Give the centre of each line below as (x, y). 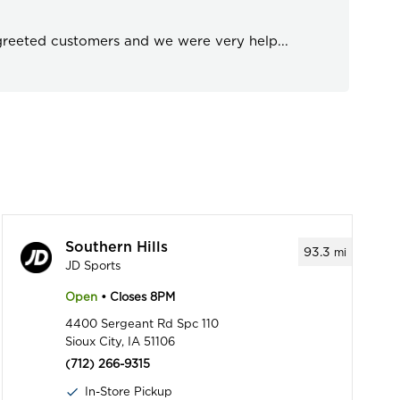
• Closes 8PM (136, 297)
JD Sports (92, 266)
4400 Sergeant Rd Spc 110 (142, 324)
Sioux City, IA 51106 (120, 342)
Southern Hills (116, 248)
